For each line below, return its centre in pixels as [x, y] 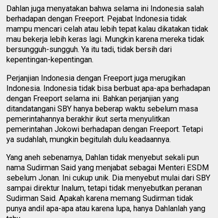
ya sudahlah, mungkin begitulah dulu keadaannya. [89, 139]
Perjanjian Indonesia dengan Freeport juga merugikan [96, 78]
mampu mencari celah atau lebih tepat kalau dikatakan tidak [108, 29]
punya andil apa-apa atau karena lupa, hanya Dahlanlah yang [106, 209]
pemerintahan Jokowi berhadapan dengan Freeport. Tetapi [105, 129]
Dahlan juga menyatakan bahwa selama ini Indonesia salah [105, 9]
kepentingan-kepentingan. [50, 60]
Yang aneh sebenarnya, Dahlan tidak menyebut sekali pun [103, 158]
